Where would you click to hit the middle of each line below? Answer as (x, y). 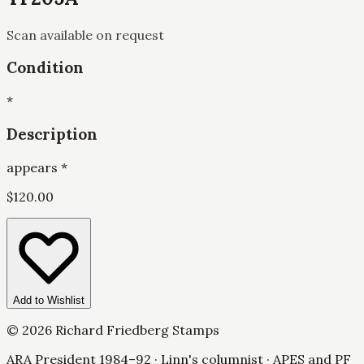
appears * (37, 167)
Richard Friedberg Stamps (136, 329)
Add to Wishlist (49, 300)
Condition (45, 68)
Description (52, 134)
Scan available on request (85, 35)
